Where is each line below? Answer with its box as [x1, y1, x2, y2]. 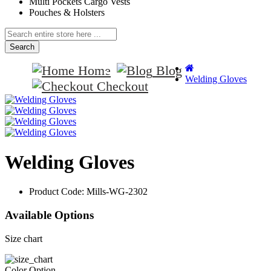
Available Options [5, 209, 94, 222]
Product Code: [29, 186, 87, 197]
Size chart [5, 233, 42, 244]
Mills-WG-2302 [87, 186, 148, 197]
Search [10, 42, 34, 52]
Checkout [97, 79, 148, 94]
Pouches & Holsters [29, 7, 105, 18]
